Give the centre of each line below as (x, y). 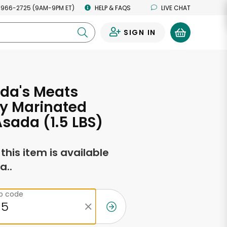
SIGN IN (140, 32)
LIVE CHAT (176, 8)
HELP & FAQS (113, 8)
